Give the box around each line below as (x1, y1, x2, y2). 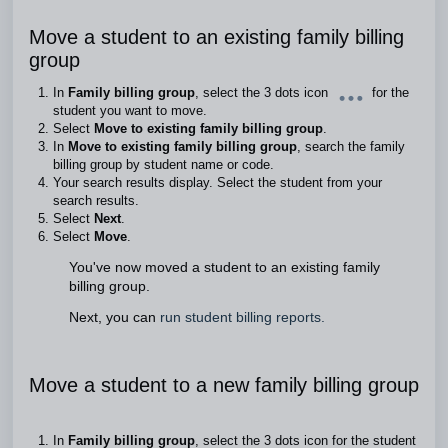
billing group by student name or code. (53, 157, 278, 172)
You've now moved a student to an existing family (69, 260, 380, 275)
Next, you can (69, 310, 160, 325)
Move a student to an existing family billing (29, 26, 404, 48)
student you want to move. (53, 103, 211, 118)
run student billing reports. (160, 310, 325, 325)
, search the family (297, 139, 405, 154)
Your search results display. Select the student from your (53, 175, 382, 190)
